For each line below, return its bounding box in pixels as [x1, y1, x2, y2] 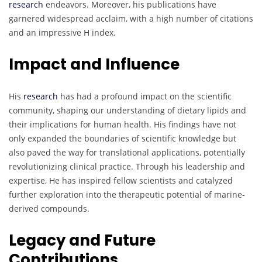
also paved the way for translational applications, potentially [9, 147, 245, 158]
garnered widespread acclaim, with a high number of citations [9, 13, 253, 25]
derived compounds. [9, 203, 89, 215]
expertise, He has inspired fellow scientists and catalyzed [9, 175, 233, 187]
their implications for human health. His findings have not [9, 119, 236, 130]
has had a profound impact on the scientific [58, 91, 232, 102]
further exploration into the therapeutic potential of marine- [9, 189, 245, 201]
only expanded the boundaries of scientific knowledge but [9, 133, 236, 144]
